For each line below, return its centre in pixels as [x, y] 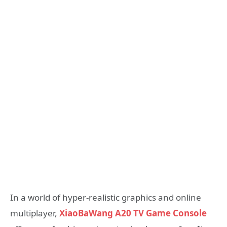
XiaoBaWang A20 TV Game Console [133, 213]
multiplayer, [35, 213]
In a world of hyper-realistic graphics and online [106, 198]
